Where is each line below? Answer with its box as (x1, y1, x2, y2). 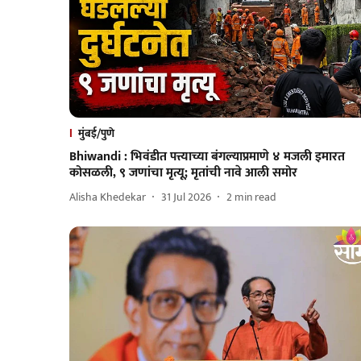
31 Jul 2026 (161, 188, 211, 207)
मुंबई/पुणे (78, 123, 114, 143)
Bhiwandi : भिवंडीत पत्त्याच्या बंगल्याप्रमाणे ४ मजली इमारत (69, 145, 345, 168)
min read (234, 188, 276, 207)
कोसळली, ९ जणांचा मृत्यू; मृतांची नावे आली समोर (69, 161, 297, 184)
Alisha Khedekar (69, 188, 146, 207)
